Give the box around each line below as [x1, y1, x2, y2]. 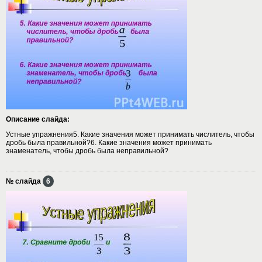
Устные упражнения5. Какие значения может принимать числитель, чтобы [6, 130, 254, 139]
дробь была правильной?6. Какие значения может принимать [6, 138, 212, 147]
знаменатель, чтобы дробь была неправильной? [6, 146, 168, 155]
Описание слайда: [6, 115, 70, 123]
